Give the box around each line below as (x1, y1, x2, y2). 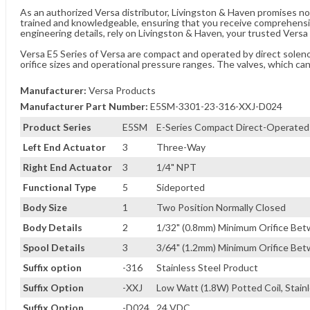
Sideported (156, 181, 205, 193)
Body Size (23, 201, 67, 213)
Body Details (23, 221, 82, 233)
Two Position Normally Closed (156, 201, 286, 213)
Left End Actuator (23, 141, 106, 153)
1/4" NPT (156, 161, 197, 173)
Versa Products (89, 84, 156, 96)
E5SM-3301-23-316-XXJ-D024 (150, 100, 282, 112)
